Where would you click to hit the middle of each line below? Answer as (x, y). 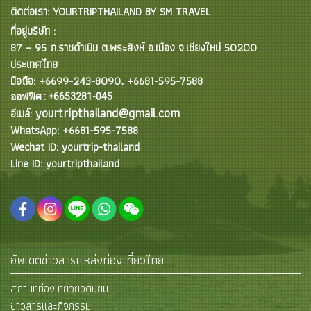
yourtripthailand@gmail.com (108, 113)
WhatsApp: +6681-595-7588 (74, 130)
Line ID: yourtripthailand (65, 163)
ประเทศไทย (34, 64)
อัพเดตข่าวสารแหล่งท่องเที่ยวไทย (87, 260)
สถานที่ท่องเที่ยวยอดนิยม (59, 288)
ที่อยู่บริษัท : (33, 31)
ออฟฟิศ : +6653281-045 (61, 96)
